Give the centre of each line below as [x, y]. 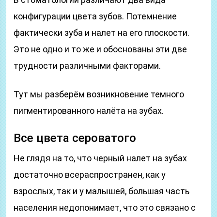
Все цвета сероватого [75, 138]
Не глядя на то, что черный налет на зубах [101, 158]
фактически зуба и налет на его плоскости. [102, 33]
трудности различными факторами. [87, 66]
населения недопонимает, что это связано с [105, 208]
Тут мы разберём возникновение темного [99, 94]
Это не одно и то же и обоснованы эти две [101, 49]
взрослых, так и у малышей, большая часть [102, 191]
